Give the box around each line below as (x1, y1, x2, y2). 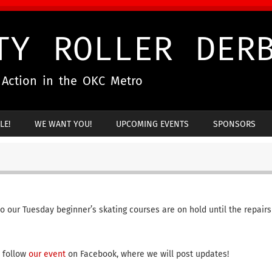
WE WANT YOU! (35, 119, 92, 129)
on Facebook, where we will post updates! (65, 249, 229, 260)
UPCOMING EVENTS (116, 119, 189, 129)
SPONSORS (213, 119, 256, 129)
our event (28, 249, 66, 260)
